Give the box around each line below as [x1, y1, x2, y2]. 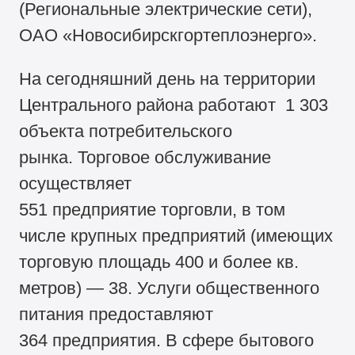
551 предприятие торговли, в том [19, 200, 286, 220]
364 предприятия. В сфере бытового [19, 330, 315, 351]
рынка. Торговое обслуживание [19, 147, 272, 168]
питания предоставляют [19, 304, 214, 325]
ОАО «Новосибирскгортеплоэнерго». [19, 25, 318, 46]
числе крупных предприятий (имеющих [19, 226, 334, 246]
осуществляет [19, 174, 132, 194]
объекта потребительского [19, 121, 233, 142]
